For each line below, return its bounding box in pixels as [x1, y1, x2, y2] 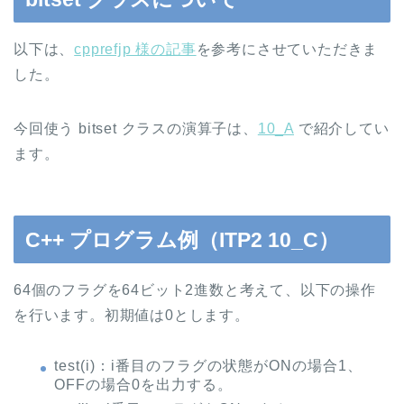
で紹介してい [294, 120, 390, 136]
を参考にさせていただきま [196, 41, 379, 57]
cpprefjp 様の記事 [74, 41, 197, 57]
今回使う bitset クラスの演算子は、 [14, 120, 258, 136]
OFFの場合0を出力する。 [54, 377, 233, 393]
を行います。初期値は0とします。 [14, 308, 250, 324]
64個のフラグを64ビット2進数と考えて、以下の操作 [14, 282, 376, 298]
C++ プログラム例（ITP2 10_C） [25, 228, 339, 252]
